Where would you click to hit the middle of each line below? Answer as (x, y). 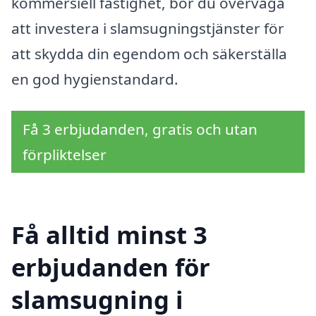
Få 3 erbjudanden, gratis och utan (140, 129)
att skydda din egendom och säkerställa (149, 53)
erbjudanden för (111, 267)
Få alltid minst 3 (109, 235)
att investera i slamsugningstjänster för (148, 28)
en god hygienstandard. (95, 79)
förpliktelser (65, 155)
